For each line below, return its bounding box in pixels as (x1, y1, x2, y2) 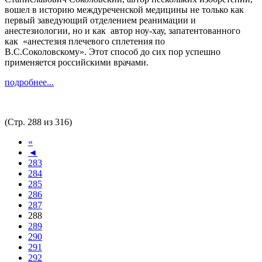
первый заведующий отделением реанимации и (5, 15, 196, 25)
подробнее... (5, 77, 54, 87)
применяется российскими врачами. (5, 57, 149, 67)
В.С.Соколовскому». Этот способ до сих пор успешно (5, 46, 220, 57)
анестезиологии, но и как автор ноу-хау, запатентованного (5, 25, 240, 36)
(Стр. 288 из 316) (5, 116, 72, 127)
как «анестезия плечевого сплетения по (5, 36, 165, 46)
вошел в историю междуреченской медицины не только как (5, 4, 244, 15)
